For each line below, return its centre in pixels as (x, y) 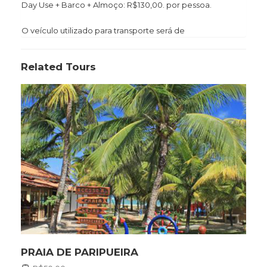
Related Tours (58, 66)
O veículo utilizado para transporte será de (103, 30)
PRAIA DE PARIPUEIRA (80, 252)
